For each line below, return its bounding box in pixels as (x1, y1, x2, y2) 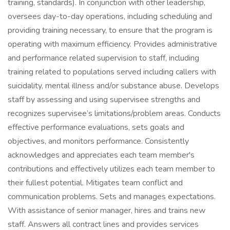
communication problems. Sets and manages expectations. (8, 191, 216, 202)
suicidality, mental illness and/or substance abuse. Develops (8, 80, 219, 91)
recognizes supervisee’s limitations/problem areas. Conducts (8, 108, 221, 119)
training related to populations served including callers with (8, 66, 216, 78)
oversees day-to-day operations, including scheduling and (8, 11, 212, 22)
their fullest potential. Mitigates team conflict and (8, 177, 183, 188)
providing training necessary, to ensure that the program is (8, 25, 213, 36)
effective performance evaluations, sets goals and (8, 122, 184, 133)
